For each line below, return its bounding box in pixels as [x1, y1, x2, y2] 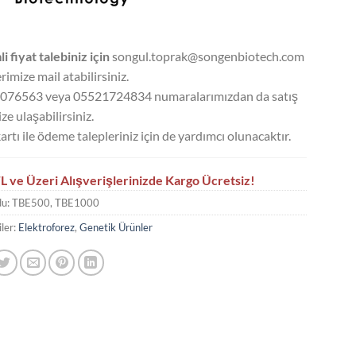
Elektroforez [17, 221, 75, 234]
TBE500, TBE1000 [11, 196, 99, 209]
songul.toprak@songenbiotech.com [109, 48, 304, 64]
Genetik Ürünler [79, 221, 153, 234]
